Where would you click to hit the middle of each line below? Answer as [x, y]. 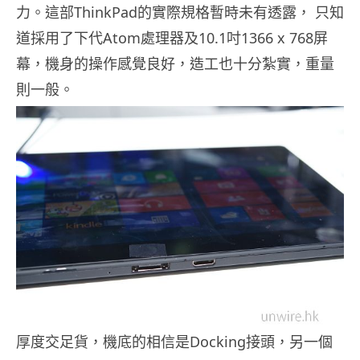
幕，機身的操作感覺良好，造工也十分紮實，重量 [175, 63]
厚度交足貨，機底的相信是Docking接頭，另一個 [174, 341]
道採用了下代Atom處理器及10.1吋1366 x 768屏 [172, 37]
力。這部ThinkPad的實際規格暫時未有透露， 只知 [180, 12]
